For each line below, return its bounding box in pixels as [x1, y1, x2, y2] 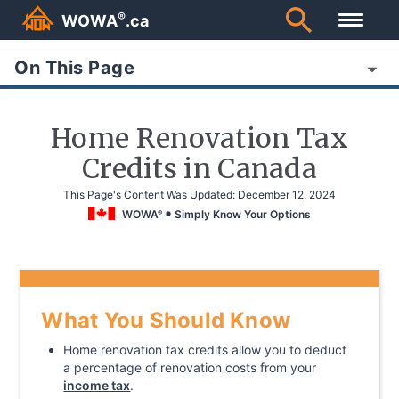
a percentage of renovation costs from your [63, 360, 317, 376]
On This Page [14, 56, 134, 78]
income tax [63, 378, 131, 394]
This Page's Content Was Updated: [63, 188, 235, 202]
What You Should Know [41, 307, 291, 334]
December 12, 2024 [238, 188, 336, 202]
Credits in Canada [81, 151, 318, 185]
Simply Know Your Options [175, 207, 312, 221]
